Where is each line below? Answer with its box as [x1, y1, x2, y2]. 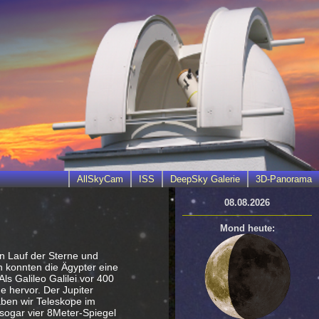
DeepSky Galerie [170, 174, 240, 184]
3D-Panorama [256, 174, 312, 184]
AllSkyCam [77, 174, 123, 184]
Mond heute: [219, 223, 275, 234]
